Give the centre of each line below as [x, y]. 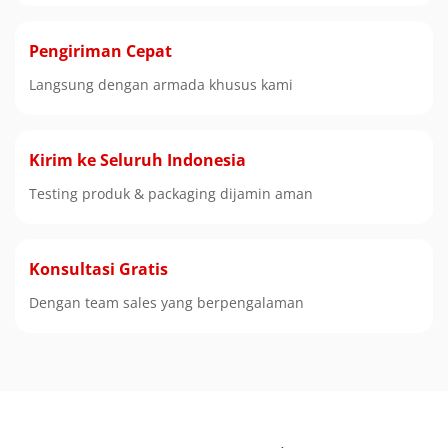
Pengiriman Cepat [100, 51]
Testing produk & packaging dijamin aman [171, 194]
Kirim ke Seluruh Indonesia [137, 160]
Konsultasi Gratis [98, 269]
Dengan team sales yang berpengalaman [166, 303]
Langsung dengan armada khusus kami [161, 85]
